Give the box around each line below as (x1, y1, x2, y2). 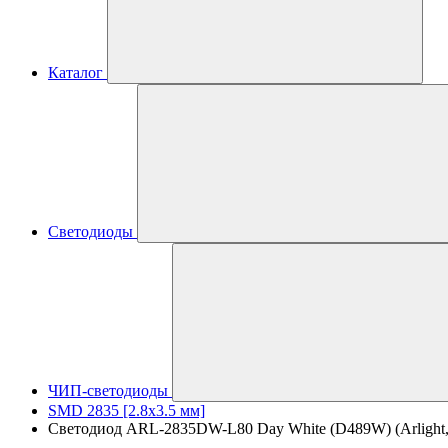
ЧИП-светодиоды (48, 382, 168, 399)
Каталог (48, 64, 103, 81)
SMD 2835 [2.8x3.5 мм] (48, 402, 205, 419)
